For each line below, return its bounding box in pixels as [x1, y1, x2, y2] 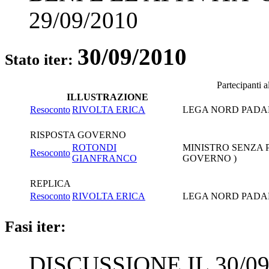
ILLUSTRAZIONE [67, 91, 148, 102]
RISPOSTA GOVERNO [30, 129, 126, 140]
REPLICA [30, 178, 71, 189]
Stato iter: [5, 50, 77, 68]
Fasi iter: [5, 217, 66, 235]
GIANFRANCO [72, 153, 137, 163]
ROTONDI [72, 142, 116, 153]
